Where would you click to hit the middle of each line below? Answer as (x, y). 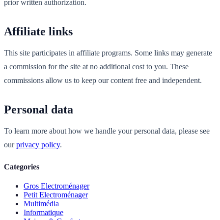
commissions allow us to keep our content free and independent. (103, 81)
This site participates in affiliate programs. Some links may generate (108, 53)
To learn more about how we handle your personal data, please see (107, 131)
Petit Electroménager (56, 194)
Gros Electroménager (56, 186)
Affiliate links (38, 32)
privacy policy (38, 145)
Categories (22, 166)
